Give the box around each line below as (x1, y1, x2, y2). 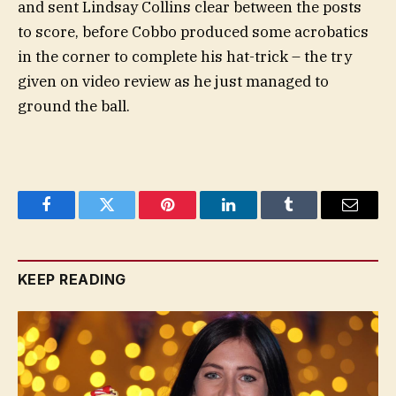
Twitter (105, 209, 152, 226)
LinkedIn (226, 209, 286, 226)
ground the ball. (18, 96, 130, 117)
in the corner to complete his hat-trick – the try (18, 47, 352, 67)
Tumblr (287, 209, 335, 226)
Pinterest (166, 209, 223, 226)
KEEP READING (18, 270, 126, 288)
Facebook (44, 209, 107, 226)
